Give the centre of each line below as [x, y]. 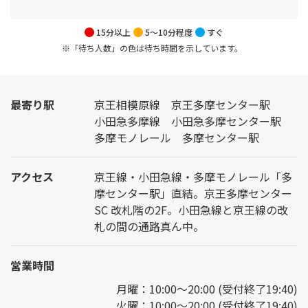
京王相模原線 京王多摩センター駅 [182, 104]
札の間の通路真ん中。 [149, 226]
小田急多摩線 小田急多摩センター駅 [188, 121]
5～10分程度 [169, 32]
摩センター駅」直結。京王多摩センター [193, 193]
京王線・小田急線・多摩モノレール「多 [193, 177]
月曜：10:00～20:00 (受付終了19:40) [207, 289]
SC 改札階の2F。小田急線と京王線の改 [191, 210]
